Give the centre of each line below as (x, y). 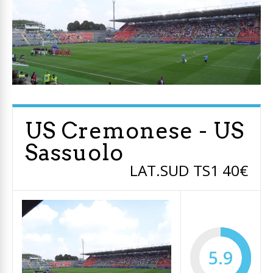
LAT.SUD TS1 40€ (189, 171)
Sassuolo (74, 153)
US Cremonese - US (135, 131)
